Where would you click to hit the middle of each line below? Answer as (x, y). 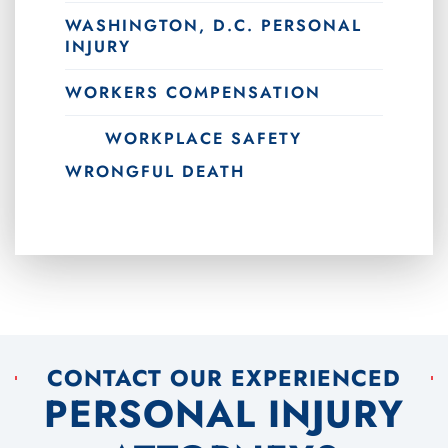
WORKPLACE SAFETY (203, 139)
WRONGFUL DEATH (155, 172)
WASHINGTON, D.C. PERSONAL (213, 26)
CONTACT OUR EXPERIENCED (224, 378)
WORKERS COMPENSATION (193, 93)
